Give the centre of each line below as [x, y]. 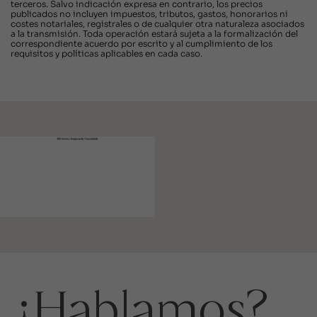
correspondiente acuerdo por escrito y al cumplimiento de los [142, 44]
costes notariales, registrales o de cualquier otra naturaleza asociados [157, 24]
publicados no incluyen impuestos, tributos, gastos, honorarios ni [149, 14]
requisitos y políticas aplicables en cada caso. [106, 54]
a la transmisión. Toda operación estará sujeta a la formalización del [154, 34]
